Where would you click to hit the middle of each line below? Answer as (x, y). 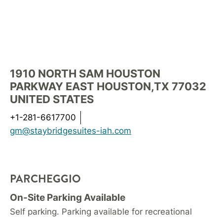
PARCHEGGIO (45, 179)
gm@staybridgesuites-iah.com (71, 131)
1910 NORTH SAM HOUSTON (85, 74)
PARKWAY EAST (52, 86)
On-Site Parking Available (68, 198)
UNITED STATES (52, 99)
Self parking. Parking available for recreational (101, 212)
